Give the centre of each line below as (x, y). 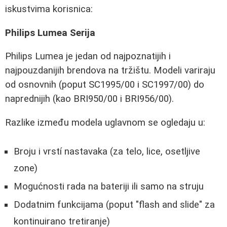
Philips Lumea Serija (50, 33)
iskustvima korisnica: (49, 9)
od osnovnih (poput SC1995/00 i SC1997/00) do (105, 85)
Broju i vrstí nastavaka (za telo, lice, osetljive (107, 151)
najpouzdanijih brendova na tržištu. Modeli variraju (110, 71)
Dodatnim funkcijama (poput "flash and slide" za (114, 204)
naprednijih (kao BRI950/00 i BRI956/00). (89, 99)
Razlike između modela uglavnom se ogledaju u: (105, 122)
